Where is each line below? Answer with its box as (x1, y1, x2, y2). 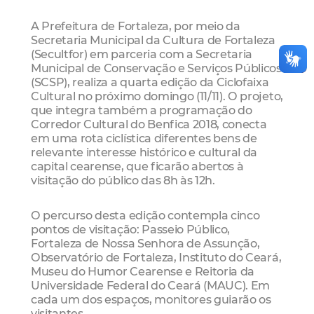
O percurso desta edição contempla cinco (31, 207, 260, 222)
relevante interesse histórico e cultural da (31, 145, 258, 160)
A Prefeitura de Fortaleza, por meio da (31, 19, 240, 34)
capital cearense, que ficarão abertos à (31, 159, 244, 174)
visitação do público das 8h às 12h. (31, 173, 215, 188)
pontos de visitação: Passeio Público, (31, 221, 231, 236)
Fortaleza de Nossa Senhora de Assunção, (31, 235, 260, 250)
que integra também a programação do (31, 103, 252, 118)
